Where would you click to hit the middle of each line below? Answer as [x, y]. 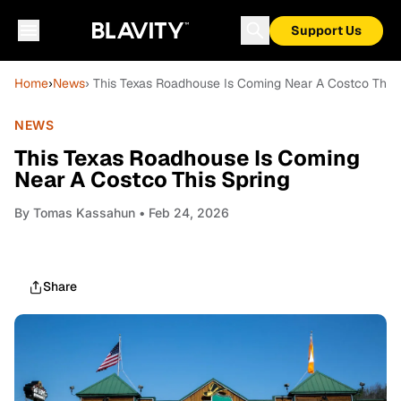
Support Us [326, 30]
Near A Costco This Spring [152, 179]
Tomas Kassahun [84, 213]
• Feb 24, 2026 [182, 213]
